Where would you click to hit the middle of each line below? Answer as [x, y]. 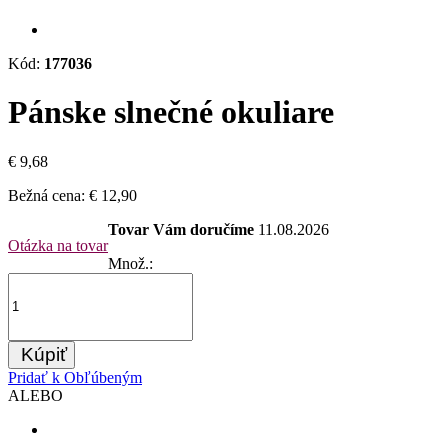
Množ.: [130, 263]
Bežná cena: [46, 195]
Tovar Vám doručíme [183, 229]
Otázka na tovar [58, 245]
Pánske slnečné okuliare [171, 112]
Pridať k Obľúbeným [75, 377]
